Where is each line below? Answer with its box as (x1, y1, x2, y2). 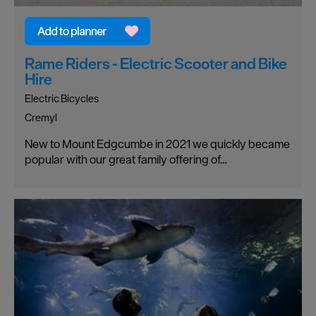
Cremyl (25, 111, 57, 125)
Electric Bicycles (25, 92, 99, 106)
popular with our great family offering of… (25, 152, 227, 168)
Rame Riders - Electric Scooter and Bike (25, 54, 287, 74)
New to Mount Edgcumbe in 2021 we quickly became (25, 136, 290, 152)
